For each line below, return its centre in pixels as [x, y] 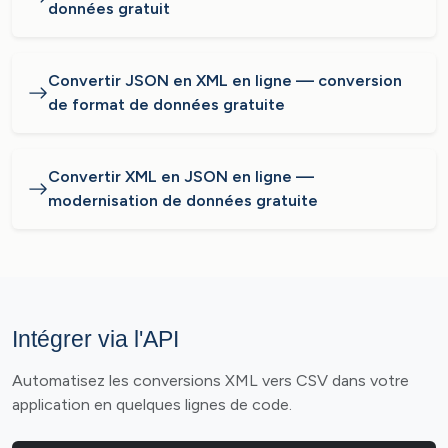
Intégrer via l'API [95, 339]
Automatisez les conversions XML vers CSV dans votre [210, 380]
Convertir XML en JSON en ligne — [181, 176]
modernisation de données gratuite [183, 200]
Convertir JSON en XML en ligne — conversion [225, 80]
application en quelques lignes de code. [152, 404]
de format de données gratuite [166, 104]
